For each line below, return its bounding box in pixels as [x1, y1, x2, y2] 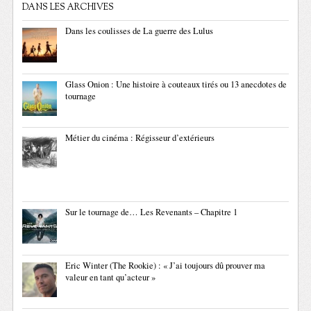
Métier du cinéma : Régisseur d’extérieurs [65, 132, 215, 144]
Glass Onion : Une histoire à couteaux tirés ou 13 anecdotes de [65, 78, 287, 91]
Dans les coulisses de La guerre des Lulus [65, 25, 214, 37]
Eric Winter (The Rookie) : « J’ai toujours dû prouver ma [65, 260, 266, 272]
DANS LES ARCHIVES [22, 1, 115, 15]
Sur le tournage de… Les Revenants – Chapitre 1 [65, 206, 238, 219]
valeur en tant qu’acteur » [65, 271, 156, 284]
